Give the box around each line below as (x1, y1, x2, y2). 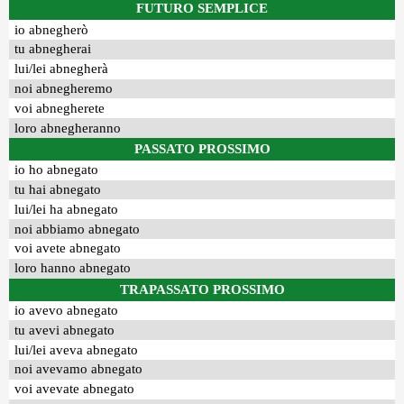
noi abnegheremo (14, 80, 114, 96)
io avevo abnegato (14, 303, 119, 317)
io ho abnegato (14, 162, 99, 178)
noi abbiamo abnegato (14, 221, 141, 236)
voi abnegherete (14, 100, 106, 115)
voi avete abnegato (14, 241, 122, 256)
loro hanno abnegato (14, 261, 132, 276)
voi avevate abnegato (14, 381, 135, 397)
